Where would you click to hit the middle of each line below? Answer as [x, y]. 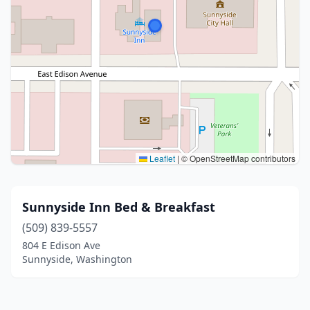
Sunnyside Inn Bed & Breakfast [119, 207]
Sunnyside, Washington [77, 259]
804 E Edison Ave [61, 245]
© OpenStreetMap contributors [237, 158]
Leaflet [161, 158]
